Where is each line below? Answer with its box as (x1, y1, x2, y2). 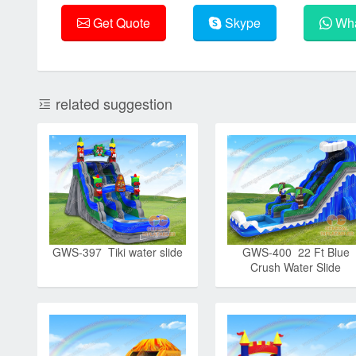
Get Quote (90, 13, 150, 32)
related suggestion (52, 93, 172, 114)
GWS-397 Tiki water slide (52, 243, 183, 260)
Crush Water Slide (250, 258, 342, 275)
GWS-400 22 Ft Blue (242, 243, 350, 260)
